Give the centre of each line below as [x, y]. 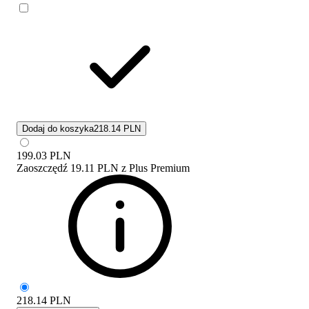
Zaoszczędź [42, 168]
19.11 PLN [94, 168]
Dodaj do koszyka [58, 128]
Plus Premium [159, 168]
